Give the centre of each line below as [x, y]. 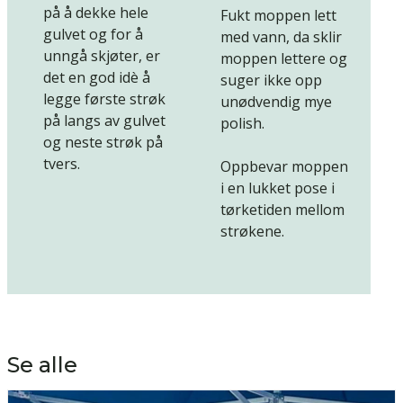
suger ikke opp [271, 81]
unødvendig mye [276, 102]
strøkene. [252, 232]
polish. [242, 124]
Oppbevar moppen [284, 167]
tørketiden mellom [282, 210]
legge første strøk [104, 99]
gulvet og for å [93, 35]
